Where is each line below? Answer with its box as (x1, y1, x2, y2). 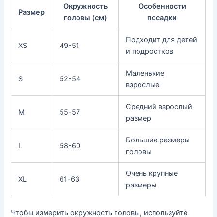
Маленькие (126, 69, 165, 78)
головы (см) (63, 14, 107, 23)
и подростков (126, 47, 174, 56)
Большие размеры (126, 136, 190, 145)
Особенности (138, 2, 186, 11)
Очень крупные (126, 169, 178, 178)
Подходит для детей (126, 35, 198, 45)
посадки (147, 14, 177, 23)
